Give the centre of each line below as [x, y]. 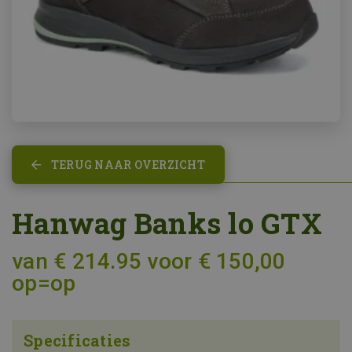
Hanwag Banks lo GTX [167, 224]
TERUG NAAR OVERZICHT [128, 164]
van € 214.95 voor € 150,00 [149, 262]
